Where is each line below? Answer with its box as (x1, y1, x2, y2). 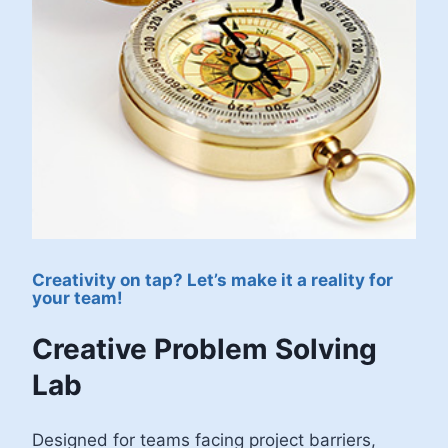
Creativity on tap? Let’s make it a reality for (32, 269, 393, 290)
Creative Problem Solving (32, 331, 377, 366)
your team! (32, 287, 123, 308)
